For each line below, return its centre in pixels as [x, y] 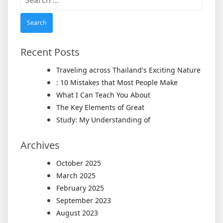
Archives [40, 145]
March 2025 [76, 176]
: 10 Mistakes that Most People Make [117, 83]
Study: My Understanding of [103, 120]
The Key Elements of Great [100, 108]
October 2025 [79, 163]
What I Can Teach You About [103, 95]
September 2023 [84, 201]
